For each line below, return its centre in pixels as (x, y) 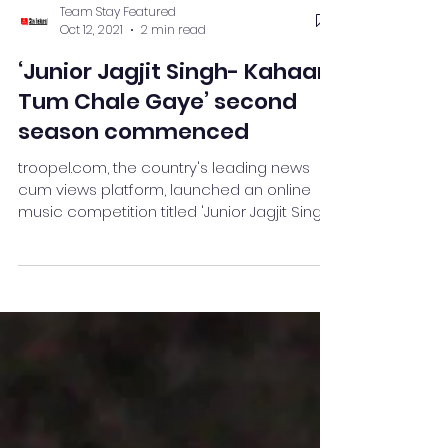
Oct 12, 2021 (91, 141)
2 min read (173, 141)
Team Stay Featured (118, 123)
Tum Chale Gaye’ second (157, 213)
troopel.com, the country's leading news (164, 279)
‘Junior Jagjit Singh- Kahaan (174, 183)
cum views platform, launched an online (164, 301)
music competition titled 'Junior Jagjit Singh (174, 323)
